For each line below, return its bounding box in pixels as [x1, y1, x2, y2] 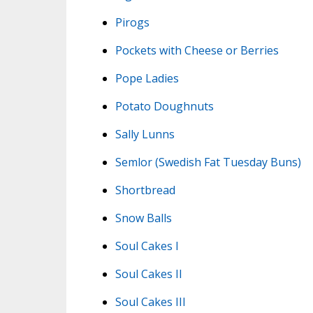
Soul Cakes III [115, 293, 186, 310]
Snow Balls [115, 210, 172, 226]
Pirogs [115, 14, 150, 30]
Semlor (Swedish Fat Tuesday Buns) [115, 154, 301, 170]
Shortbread [115, 182, 175, 198]
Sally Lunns [115, 126, 175, 142]
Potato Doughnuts [115, 98, 214, 114]
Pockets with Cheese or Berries [115, 42, 279, 58]
